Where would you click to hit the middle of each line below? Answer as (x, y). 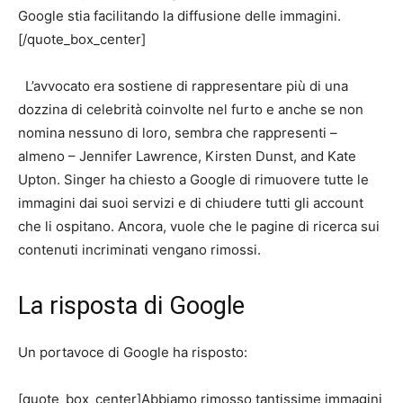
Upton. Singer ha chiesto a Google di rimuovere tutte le (193, 180)
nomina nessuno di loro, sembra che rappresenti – (178, 133)
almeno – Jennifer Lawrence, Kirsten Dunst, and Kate (187, 157)
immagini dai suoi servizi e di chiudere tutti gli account (191, 203)
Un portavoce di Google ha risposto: (133, 353)
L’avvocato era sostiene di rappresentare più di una (187, 86)
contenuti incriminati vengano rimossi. (139, 250)
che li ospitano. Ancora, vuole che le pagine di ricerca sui (199, 227)
